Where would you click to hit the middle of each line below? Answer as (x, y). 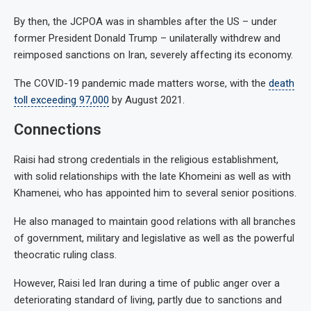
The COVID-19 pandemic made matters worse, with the (141, 83)
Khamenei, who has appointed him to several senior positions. (155, 193)
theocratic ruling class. (65, 254)
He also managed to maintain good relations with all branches (155, 221)
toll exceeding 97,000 (61, 100)
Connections (58, 129)
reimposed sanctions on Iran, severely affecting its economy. (153, 54)
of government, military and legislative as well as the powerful (154, 238)
